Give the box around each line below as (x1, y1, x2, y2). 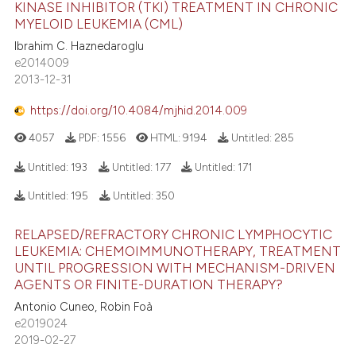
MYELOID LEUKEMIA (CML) (14, 15, 184, 32)
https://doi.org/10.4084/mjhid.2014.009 (30, 103, 248, 118)
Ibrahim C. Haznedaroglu (14, 39, 145, 54)
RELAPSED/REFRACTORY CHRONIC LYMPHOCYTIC (14, 226, 333, 242)
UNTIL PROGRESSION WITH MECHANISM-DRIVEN (14, 259, 336, 276)
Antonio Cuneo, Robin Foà (14, 300, 153, 315)
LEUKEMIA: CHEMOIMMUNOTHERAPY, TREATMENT (14, 242, 342, 259)
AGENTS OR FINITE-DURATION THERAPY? (14, 276, 284, 292)
